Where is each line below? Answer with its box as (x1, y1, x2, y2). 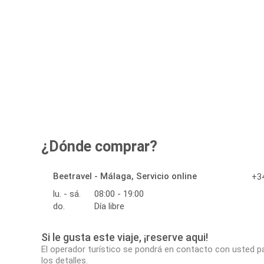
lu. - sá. (53, 189, 81, 200)
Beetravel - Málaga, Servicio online (53, 171, 197, 182)
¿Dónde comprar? (41, 138, 157, 156)
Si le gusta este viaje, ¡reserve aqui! (41, 231, 208, 244)
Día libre (94, 201, 124, 212)
